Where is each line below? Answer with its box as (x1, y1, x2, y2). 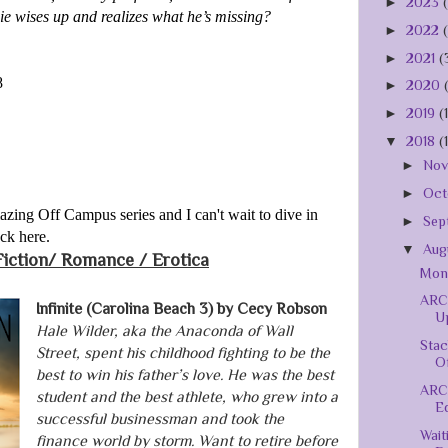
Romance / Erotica (61, 250, 209, 271)
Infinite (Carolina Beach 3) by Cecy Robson (35, 300, 331, 318)
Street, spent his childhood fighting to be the (35, 344, 330, 362)
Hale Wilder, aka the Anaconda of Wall (35, 322, 293, 340)
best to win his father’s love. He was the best (35, 366, 334, 384)
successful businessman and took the (35, 410, 284, 428)
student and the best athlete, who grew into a (35, 388, 338, 406)
